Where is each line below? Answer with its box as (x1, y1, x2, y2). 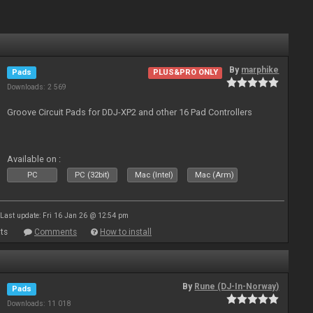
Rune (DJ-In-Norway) (194, 282, 279, 291)
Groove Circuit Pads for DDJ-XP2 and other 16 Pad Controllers (7, 107, 253, 117)
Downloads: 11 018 (7, 299, 71, 308)
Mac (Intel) (135, 170, 174, 180)
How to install (100, 227, 152, 237)
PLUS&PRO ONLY (152, 68, 218, 78)
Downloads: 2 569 (7, 82, 67, 92)
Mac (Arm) (195, 170, 235, 180)
